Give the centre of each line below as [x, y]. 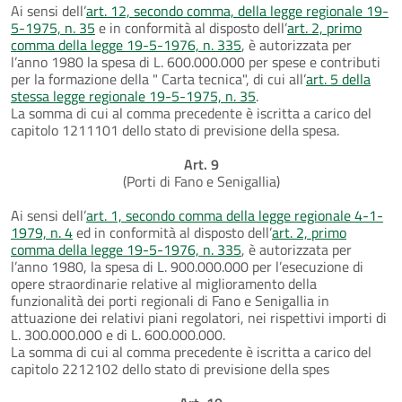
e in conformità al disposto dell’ [191, 27]
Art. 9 [201, 164]
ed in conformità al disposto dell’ [172, 232]
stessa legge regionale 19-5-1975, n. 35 [133, 96]
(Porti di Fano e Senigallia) [201, 181]
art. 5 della [338, 79]
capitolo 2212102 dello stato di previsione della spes [170, 368]
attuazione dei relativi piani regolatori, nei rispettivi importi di [199, 317]
